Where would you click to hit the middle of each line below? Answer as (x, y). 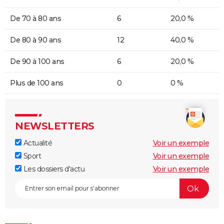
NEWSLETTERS (55, 126)
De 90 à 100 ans (37, 62)
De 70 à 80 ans (35, 19)
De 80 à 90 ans (35, 40)
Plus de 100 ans (37, 83)
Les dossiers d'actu (53, 169)
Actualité (37, 143)
